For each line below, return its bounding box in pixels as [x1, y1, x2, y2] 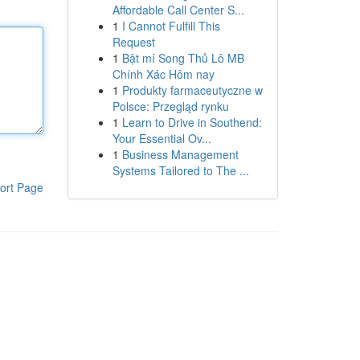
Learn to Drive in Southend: [121, 114, 262, 130]
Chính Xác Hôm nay [112, 66, 215, 82]
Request [112, 34, 155, 50]
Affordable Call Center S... [112, 2, 244, 18]
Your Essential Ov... [112, 130, 211, 146]
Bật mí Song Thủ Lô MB [121, 50, 244, 66]
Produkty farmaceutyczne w [121, 82, 263, 98]
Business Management [121, 146, 239, 162]
